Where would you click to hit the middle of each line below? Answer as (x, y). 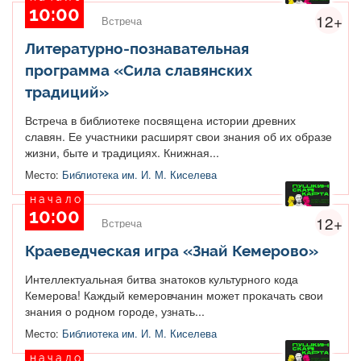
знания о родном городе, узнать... (115, 311)
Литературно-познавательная (137, 48)
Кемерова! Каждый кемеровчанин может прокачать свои (174, 295)
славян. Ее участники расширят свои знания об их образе (178, 136)
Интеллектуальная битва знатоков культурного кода (162, 278)
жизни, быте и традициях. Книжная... (122, 152)
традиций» (67, 91)
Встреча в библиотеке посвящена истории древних (160, 120)
